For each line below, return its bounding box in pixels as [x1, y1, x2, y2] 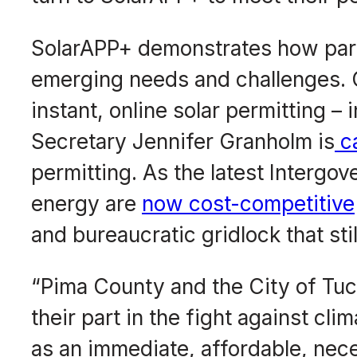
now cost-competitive [142, 190, 355, 216]
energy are [31, 190, 143, 216]
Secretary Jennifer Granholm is [31, 128, 335, 154]
